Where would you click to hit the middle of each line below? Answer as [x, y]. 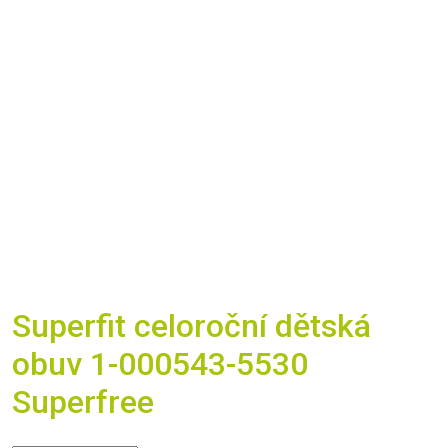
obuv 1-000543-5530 [160, 364]
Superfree [83, 402]
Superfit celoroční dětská [191, 326]
